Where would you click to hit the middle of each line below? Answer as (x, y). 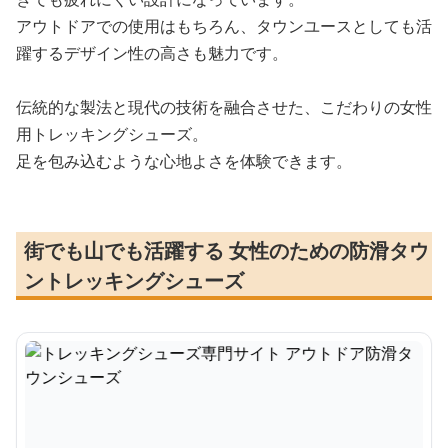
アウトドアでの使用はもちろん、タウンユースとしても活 (224, 26)
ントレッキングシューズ (134, 280)
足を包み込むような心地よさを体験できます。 (184, 161)
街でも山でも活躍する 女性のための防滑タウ (226, 250)
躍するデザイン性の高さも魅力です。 (152, 53)
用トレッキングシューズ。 (112, 134)
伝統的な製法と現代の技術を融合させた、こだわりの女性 (224, 107)
